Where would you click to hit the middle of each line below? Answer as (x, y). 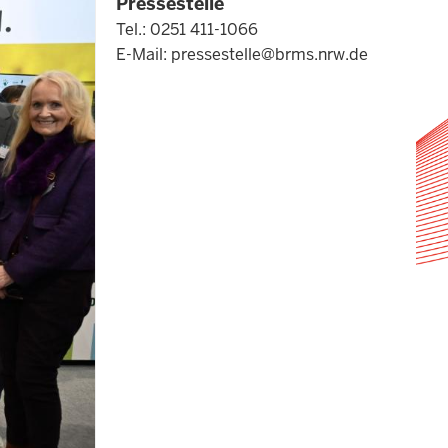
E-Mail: (143, 54)
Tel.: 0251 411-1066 (187, 29)
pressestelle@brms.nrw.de (269, 54)
